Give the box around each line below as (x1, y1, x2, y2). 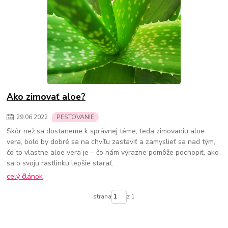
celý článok (7, 172, 43, 182)
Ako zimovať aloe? (7, 91, 86, 103)
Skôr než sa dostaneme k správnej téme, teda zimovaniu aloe (7, 126, 205, 136)
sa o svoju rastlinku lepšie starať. (7, 158, 114, 168)
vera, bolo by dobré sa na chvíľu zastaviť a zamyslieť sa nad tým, (7, 136, 216, 147)
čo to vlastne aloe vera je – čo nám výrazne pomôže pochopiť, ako (7, 147, 219, 157)
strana (93, 192, 111, 201)
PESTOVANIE (56, 112, 94, 121)
